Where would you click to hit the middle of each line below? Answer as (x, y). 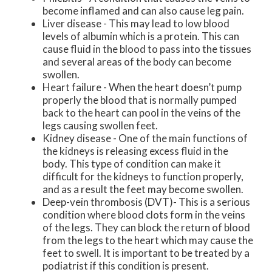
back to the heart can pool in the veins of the (141, 112)
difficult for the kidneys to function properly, (143, 176)
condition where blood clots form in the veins (144, 214)
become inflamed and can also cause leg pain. (143, 10)
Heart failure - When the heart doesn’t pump (142, 87)
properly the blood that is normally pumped (140, 100)
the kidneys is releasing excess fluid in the (135, 151)
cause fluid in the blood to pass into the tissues (147, 49)
